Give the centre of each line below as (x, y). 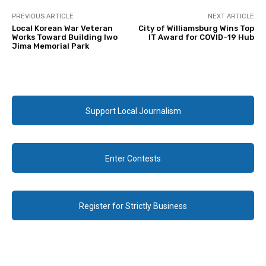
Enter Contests (133, 159)
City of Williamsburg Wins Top (196, 28)
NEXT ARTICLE (231, 17)
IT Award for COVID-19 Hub (201, 37)
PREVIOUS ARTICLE (43, 17)
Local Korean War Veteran (62, 28)
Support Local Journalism (133, 111)
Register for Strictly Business (133, 206)
